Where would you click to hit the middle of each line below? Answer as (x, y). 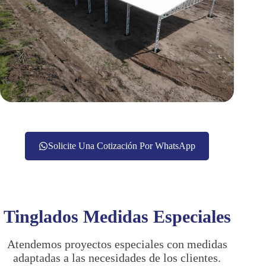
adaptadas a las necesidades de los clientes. (117, 258)
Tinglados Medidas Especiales (117, 217)
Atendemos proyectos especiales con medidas (117, 244)
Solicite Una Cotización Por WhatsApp (122, 146)
